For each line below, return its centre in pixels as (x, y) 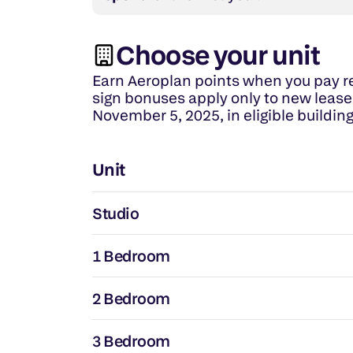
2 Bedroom (131, 298)
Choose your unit (218, 55)
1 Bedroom (131, 256)
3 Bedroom (131, 341)
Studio (115, 213)
